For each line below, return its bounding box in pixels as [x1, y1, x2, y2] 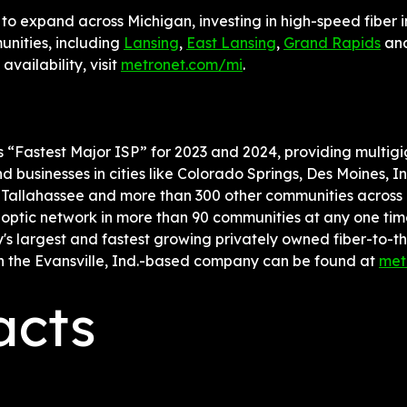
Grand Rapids [283, 34, 381, 52]
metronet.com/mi [121, 55, 243, 74]
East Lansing [186, 34, 276, 52]
